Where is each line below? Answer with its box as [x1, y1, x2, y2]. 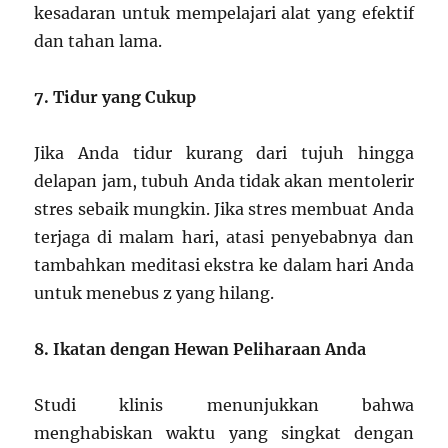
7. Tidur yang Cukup [34, 87, 197, 108]
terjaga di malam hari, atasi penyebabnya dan [34, 227, 414, 248]
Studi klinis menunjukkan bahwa [34, 395, 414, 416]
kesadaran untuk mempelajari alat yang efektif [34, 3, 414, 24]
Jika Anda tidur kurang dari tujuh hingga [34, 143, 414, 164]
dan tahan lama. [34, 31, 163, 52]
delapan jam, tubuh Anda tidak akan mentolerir [34, 171, 414, 192]
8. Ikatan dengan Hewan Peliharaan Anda [34, 339, 367, 360]
